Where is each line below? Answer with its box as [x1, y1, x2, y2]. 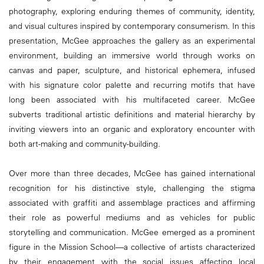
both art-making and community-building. [9, 138, 163, 150]
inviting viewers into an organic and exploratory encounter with [9, 124, 255, 135]
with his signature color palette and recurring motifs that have [9, 80, 255, 91]
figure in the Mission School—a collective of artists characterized [9, 242, 255, 253]
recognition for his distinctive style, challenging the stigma [9, 183, 255, 194]
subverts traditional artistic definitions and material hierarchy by [9, 109, 255, 120]
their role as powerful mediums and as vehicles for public [9, 212, 255, 223]
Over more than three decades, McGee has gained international [9, 168, 255, 179]
